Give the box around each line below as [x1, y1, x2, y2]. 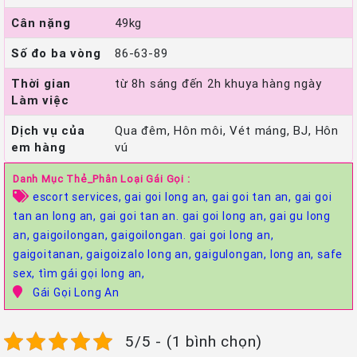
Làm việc [11, 92, 69, 108]
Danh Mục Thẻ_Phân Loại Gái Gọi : [13, 172, 190, 186]
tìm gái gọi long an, [38, 266, 146, 281]
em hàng [11, 139, 66, 155]
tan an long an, [13, 209, 100, 224]
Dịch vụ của [11, 123, 85, 139]
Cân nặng [11, 15, 71, 31]
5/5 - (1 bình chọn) [125, 331, 263, 351]
